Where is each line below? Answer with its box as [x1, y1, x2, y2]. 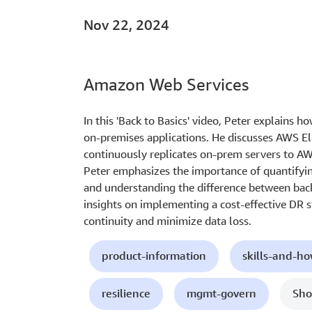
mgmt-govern [187, 286, 256, 301]
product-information [102, 249, 206, 263]
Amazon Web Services [84, 75, 249, 95]
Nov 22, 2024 [84, 17, 169, 33]
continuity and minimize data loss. [84, 214, 251, 228]
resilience [102, 286, 150, 301]
